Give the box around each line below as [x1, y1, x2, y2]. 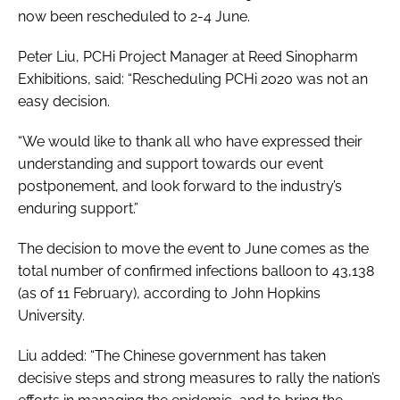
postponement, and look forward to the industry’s [18, 177, 342, 195]
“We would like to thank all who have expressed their [18, 132, 362, 150]
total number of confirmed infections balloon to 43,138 [18, 262, 374, 279]
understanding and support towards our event [18, 154, 323, 172]
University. [18, 306, 85, 324]
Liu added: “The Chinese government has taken [18, 346, 326, 364]
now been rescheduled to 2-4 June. [18, 7, 250, 25]
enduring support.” [18, 199, 138, 217]
